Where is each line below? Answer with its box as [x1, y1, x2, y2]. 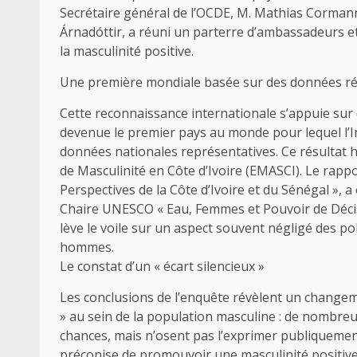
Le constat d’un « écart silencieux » [60, 257, 265, 276]
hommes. [60, 238, 114, 257]
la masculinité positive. [60, 42, 194, 61]
